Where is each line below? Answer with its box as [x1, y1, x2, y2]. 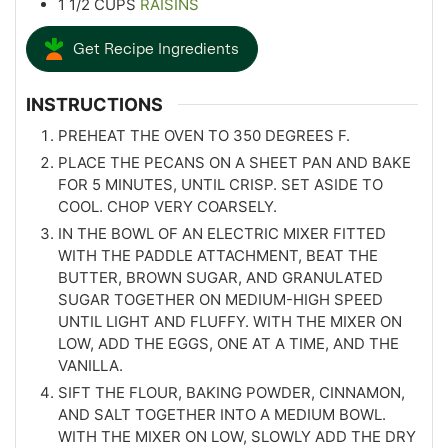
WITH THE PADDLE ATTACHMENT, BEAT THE [58, 246, 378, 266]
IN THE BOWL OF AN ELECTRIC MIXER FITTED [58, 224, 386, 244]
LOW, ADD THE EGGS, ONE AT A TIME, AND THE [58, 334, 399, 354]
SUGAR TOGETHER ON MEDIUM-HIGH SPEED [58, 290, 383, 310]
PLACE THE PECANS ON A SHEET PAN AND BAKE [58, 153, 411, 173]
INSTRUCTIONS [26, 94, 163, 116]
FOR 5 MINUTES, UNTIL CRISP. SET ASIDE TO [58, 175, 383, 195]
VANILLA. [58, 356, 123, 376]
